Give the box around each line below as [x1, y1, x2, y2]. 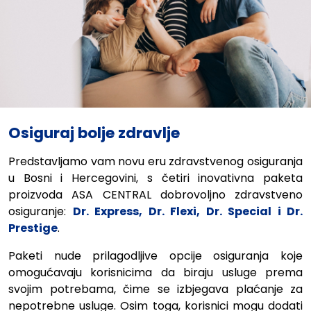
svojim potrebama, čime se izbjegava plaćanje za [8, 280, 303, 297]
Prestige [8, 219, 58, 236]
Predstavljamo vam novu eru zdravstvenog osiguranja [8, 153, 303, 169]
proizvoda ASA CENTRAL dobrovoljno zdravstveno [8, 186, 303, 203]
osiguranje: [8, 203, 73, 219]
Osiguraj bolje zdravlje [8, 121, 180, 144]
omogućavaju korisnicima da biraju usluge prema [8, 264, 303, 280]
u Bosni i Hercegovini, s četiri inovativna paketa [8, 169, 303, 186]
